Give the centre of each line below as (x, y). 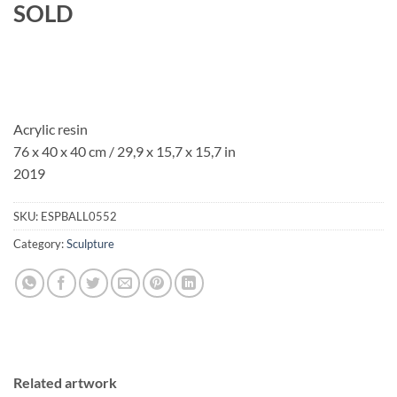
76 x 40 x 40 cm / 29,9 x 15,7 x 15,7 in (125, 151)
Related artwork (65, 383)
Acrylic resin (51, 128)
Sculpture (90, 244)
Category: (40, 244)
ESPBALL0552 (79, 217)
